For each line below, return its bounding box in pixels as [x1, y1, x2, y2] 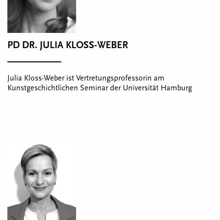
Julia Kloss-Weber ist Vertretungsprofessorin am [7, 74, 165, 82]
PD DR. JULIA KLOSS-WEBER [7, 40, 128, 51]
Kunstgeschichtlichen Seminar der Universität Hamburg [7, 83, 192, 92]
